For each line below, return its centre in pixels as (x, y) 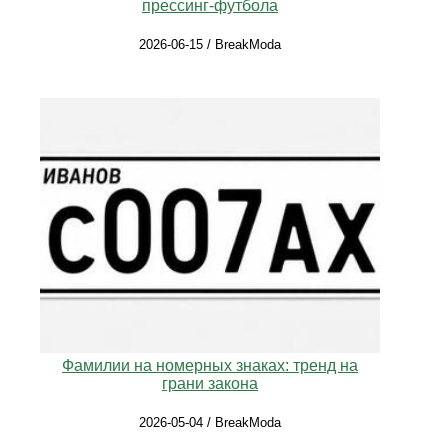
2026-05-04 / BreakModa (210, 423)
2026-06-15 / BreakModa (210, 44)
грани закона (210, 384)
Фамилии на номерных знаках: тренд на (210, 366)
